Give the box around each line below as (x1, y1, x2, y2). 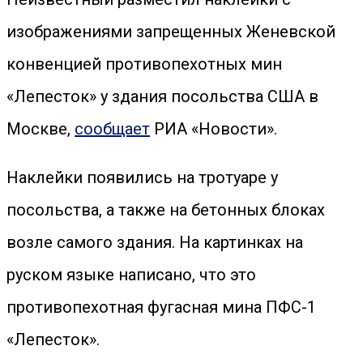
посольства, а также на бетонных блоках (6, 200, 325, 220)
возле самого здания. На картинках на (6, 233, 303, 252)
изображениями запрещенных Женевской (6, 22, 335, 41)
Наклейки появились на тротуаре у (6, 168, 278, 187)
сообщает (75, 119, 150, 139)
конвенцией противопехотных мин (6, 54, 282, 74)
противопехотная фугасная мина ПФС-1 (6, 297, 316, 317)
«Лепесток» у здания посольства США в (6, 87, 318, 106)
